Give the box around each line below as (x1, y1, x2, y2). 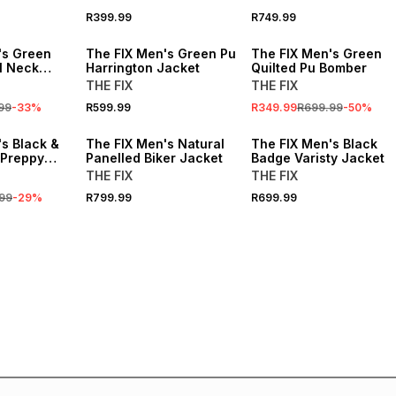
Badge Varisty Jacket (250, 150, 385, 165)
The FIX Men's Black (250, 136, 377, 151)
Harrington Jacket (85, 60, 200, 75)
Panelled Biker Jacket (85, 150, 223, 165)
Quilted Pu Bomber (250, 60, 367, 75)
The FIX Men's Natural (85, 136, 225, 151)
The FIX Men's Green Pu (85, 46, 236, 61)
